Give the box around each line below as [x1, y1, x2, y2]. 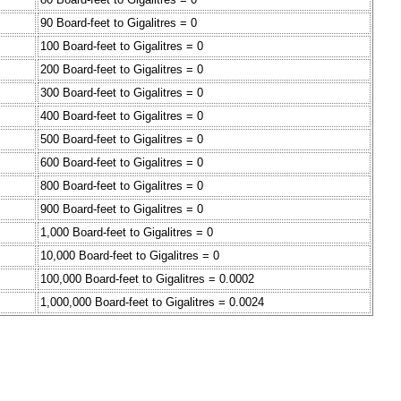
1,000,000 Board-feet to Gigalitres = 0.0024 [40, 295, 264, 310]
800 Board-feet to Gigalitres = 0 [40, 179, 203, 193]
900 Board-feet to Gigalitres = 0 [40, 202, 203, 217]
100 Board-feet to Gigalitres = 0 [40, 39, 203, 54]
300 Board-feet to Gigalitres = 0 [40, 86, 203, 100]
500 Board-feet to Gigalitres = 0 [40, 132, 203, 147]
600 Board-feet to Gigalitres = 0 [40, 156, 203, 170]
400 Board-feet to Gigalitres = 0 [40, 109, 203, 124]
